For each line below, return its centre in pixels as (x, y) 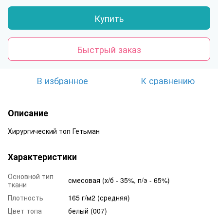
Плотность (26, 198)
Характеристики (42, 157)
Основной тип (31, 176)
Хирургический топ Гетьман (54, 131)
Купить (109, 18)
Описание (28, 113)
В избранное (62, 80)
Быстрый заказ (109, 49)
